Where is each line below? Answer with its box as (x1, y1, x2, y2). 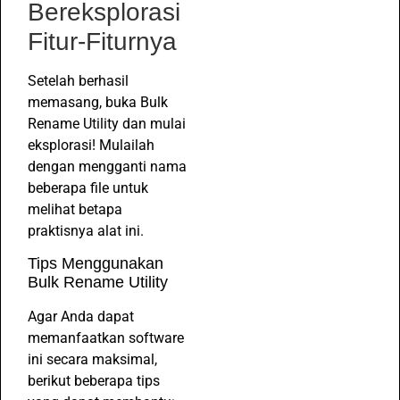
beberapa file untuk (28, 179, 148, 196)
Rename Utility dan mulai (28, 114, 186, 132)
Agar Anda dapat (28, 308, 134, 326)
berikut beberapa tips (28, 372, 160, 390)
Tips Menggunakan (28, 254, 163, 273)
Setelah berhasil (28, 71, 129, 89)
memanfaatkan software (28, 329, 184, 347)
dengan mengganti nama (28, 157, 187, 175)
